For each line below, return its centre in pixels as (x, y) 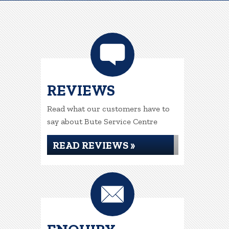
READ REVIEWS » (94, 145)
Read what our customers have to (108, 109)
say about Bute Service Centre (102, 121)
